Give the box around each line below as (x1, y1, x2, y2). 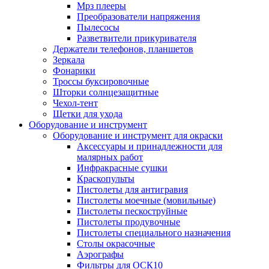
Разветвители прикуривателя (77, 32, 196, 43)
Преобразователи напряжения (77, 11, 200, 22)
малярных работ (77, 151, 143, 162)
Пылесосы (77, 22, 119, 32)
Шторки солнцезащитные (53, 86, 159, 97)
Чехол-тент (53, 97, 98, 108)
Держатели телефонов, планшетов (53, 43, 193, 54)
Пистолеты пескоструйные (77, 205, 187, 216)
